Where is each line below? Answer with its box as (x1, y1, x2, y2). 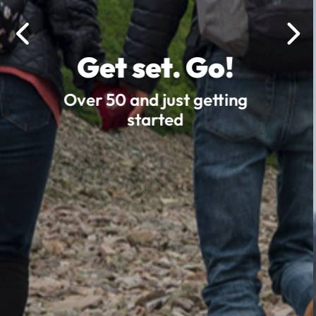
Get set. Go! (83, 49, 241, 85)
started (133, 108, 190, 130)
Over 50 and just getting (69, 88, 254, 110)
